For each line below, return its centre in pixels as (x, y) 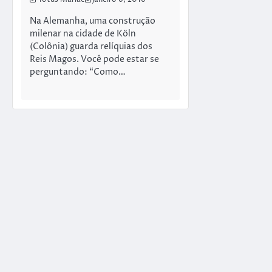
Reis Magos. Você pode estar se (94, 59)
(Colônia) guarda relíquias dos (91, 46)
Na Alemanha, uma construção (93, 21)
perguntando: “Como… (78, 72)
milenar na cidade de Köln (83, 34)
